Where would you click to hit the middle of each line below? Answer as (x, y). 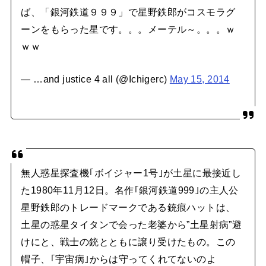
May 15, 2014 (199, 79)
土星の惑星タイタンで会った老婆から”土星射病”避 (132, 225)
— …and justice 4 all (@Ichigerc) (95, 79)
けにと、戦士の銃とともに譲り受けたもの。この (128, 242)
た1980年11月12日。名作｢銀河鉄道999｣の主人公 (130, 190)
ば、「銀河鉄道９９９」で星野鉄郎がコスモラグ (128, 12)
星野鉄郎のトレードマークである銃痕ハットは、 (128, 208)
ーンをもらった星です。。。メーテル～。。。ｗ (128, 29)
